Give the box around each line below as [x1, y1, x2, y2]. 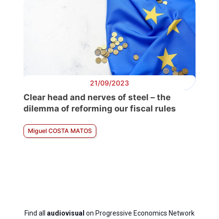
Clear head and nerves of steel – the [23, 92, 171, 103]
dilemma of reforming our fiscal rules [23, 104, 176, 114]
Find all [24, 209, 47, 218]
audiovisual [47, 209, 85, 218]
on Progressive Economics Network [85, 209, 195, 218]
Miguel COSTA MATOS [28, 127, 92, 135]
